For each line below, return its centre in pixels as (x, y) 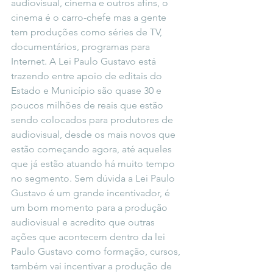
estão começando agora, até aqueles (93, 149)
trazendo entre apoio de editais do (88, 76)
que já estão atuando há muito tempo (94, 164)
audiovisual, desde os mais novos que (94, 134)
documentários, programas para (82, 47)
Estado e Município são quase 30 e (87, 90)
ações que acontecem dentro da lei (89, 237)
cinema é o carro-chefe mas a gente (90, 17)
